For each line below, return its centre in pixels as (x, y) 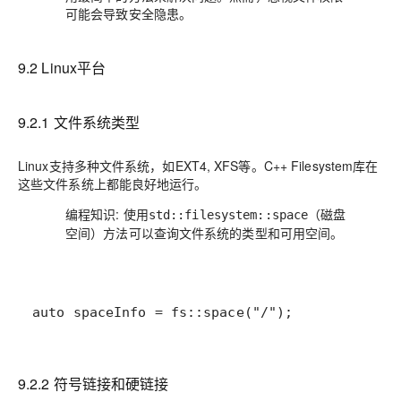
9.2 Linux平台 (62, 68)
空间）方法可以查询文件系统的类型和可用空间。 (205, 233)
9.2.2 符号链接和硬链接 (94, 384)
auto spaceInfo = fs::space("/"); (163, 312)
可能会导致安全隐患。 (129, 13)
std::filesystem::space (228, 215)
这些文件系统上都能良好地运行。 (113, 183)
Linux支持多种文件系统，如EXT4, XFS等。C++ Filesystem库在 (198, 166)
